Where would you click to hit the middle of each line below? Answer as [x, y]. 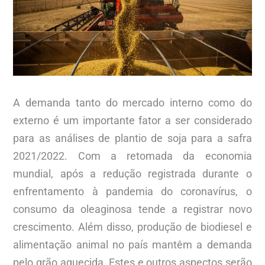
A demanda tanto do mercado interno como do [132, 102]
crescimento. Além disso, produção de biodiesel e [132, 227]
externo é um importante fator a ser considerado [132, 120]
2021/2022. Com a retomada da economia [132, 156]
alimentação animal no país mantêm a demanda [132, 244]
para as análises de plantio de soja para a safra [132, 138]
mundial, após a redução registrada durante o [132, 173]
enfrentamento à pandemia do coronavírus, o [132, 191]
